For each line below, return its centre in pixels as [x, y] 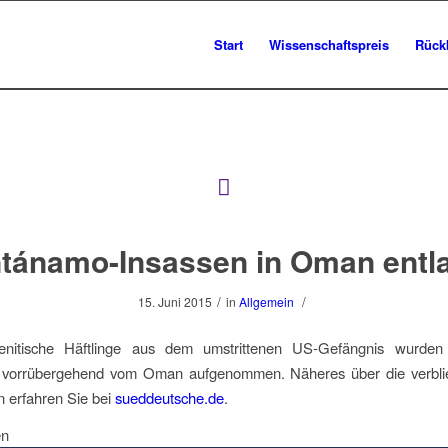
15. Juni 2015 [174, 301]
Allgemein [266, 301]
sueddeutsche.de [169, 397]
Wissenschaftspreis [329, 44]
